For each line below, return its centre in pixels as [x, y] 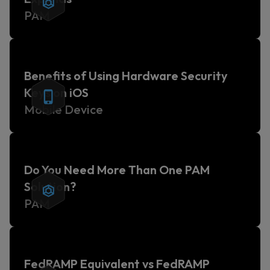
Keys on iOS [56, 93]
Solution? [50, 187]
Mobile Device [64, 109]
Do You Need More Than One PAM [117, 170]
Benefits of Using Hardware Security [126, 76]
